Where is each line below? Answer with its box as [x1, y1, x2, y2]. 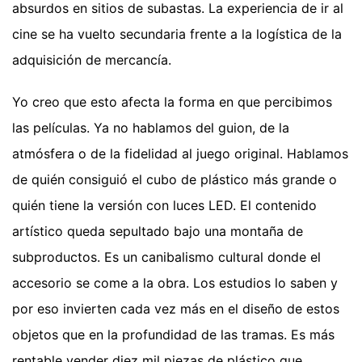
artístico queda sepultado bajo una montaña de [12, 222, 303, 239]
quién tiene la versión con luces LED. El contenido [12, 196, 317, 213]
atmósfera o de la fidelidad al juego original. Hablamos [12, 145, 348, 162]
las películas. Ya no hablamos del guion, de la [12, 119, 289, 136]
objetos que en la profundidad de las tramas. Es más [12, 326, 335, 343]
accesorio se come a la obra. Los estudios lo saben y [12, 274, 338, 291]
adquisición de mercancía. [12, 51, 171, 68]
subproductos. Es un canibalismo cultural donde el [12, 248, 321, 265]
